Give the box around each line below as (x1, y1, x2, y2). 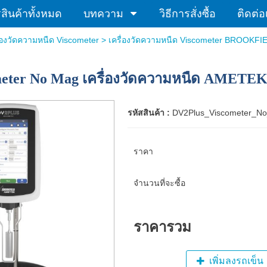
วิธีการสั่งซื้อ (159, 8, 216, 20)
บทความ (83, 8, 123, 20)
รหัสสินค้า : (127, 108, 172, 117)
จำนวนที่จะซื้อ (133, 178, 185, 188)
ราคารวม (133, 219, 191, 235)
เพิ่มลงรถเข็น (209, 256, 264, 266)
